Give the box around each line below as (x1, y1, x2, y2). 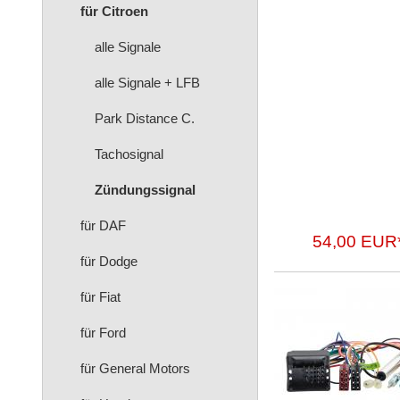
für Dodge (80, 254, 137, 269)
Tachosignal (95, 146, 163, 162)
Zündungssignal (95, 182, 196, 197)
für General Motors (80, 361, 190, 376)
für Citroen (80, 4, 148, 19)
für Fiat (80, 289, 121, 304)
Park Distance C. (95, 111, 195, 126)
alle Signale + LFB (95, 75, 200, 90)
